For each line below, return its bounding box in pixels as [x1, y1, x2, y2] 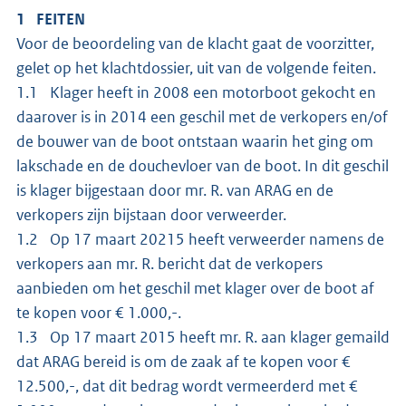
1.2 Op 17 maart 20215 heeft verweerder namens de [16, 228, 384, 249]
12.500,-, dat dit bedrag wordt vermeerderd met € [16, 375, 358, 396]
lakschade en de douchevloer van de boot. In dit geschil [16, 155, 389, 176]
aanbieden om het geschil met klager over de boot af [16, 277, 374, 298]
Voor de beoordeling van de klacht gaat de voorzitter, [16, 33, 374, 53]
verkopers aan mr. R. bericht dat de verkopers [16, 253, 323, 274]
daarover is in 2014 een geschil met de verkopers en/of [16, 106, 388, 127]
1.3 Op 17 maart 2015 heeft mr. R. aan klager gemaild [16, 326, 390, 347]
